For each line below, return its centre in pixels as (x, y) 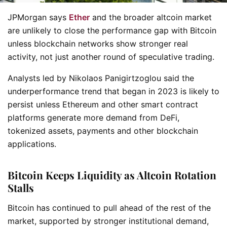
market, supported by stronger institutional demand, (108, 221)
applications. (32, 144)
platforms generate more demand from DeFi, (93, 118)
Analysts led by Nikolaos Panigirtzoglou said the (101, 78)
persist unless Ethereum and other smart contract (103, 104)
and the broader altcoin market (151, 17)
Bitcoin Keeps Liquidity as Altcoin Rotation (112, 175)
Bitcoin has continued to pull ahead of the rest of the (109, 207)
